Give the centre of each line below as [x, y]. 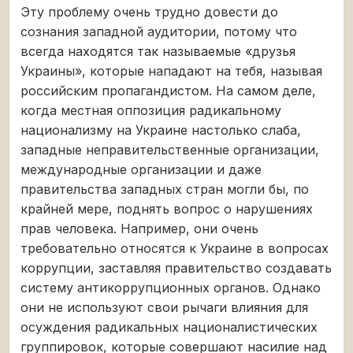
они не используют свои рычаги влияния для [164, 307]
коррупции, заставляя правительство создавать [176, 268]
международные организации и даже [141, 169]
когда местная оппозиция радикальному [151, 110]
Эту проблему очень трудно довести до [149, 11]
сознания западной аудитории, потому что [159, 31]
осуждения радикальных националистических [169, 327]
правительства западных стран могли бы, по [165, 189]
